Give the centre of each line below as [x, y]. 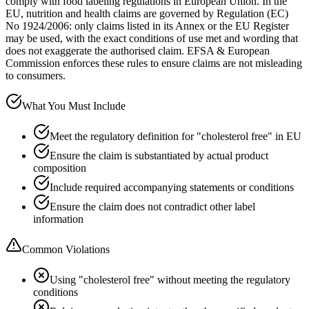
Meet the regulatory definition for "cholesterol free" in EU [176, 136]
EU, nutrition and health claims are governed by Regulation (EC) [147, 13]
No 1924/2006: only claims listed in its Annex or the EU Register [147, 26]
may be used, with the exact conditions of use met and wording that [152, 38]
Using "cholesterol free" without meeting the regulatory [170, 279]
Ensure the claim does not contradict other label [152, 206]
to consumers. [36, 75]
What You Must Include [74, 106]
